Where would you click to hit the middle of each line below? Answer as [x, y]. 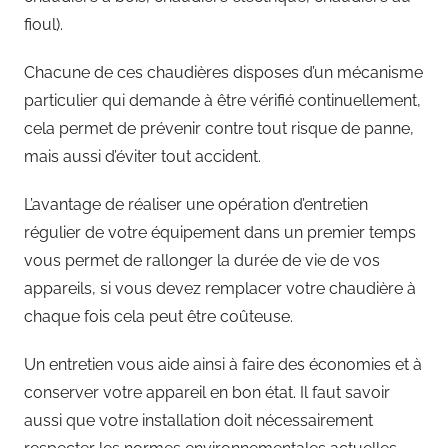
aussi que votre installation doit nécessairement [198, 420]
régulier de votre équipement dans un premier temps [220, 232]
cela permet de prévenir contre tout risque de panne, [219, 128]
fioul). [43, 24]
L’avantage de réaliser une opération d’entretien [196, 204]
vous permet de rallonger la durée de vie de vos [202, 260]
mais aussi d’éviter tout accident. [142, 156]
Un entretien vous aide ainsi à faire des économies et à [223, 364]
